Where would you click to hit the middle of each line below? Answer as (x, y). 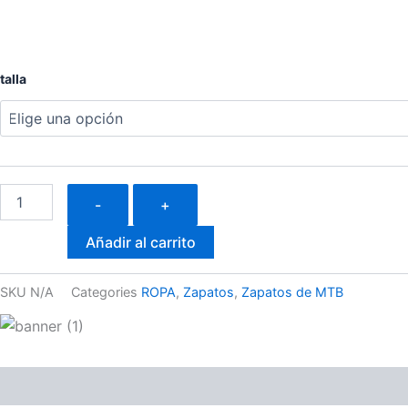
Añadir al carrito (141, 243)
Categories (104, 291)
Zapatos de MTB (292, 291)
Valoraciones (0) (164, 386)
